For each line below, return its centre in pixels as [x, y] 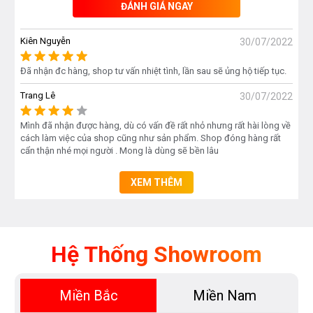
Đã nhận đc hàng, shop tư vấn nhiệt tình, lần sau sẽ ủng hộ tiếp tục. [153, 71]
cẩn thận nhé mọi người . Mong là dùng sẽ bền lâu [119, 151]
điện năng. [51, 14]
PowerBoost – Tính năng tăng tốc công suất [127, 273]
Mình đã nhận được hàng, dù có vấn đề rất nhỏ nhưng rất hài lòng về [155, 126]
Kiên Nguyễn [45, 41]
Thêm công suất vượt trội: [85, 301]
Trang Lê [38, 96]
